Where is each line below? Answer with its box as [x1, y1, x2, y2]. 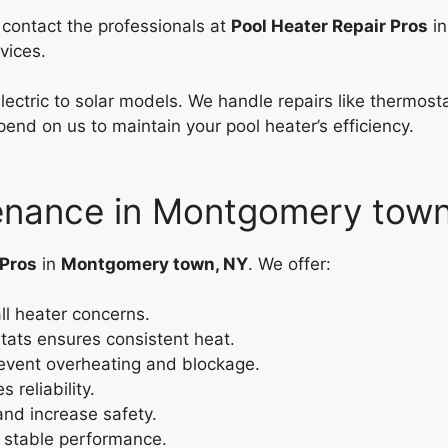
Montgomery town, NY [61, 253, 248, 274]
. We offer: [248, 253, 331, 274]
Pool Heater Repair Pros [231, 15, 428, 36]
